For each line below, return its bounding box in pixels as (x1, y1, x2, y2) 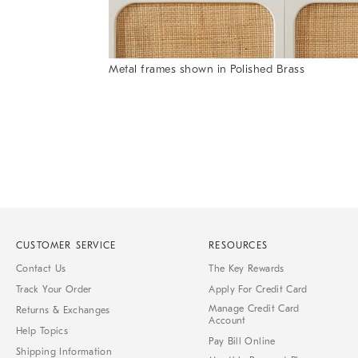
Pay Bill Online (209, 336, 276, 348)
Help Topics (16, 325, 68, 337)
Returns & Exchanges (16, 304, 110, 316)
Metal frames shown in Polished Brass (109, 62, 304, 77)
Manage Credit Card (209, 303, 300, 315)
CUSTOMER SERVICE (16, 240, 117, 252)
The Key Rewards (209, 263, 284, 275)
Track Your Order (16, 284, 92, 296)
